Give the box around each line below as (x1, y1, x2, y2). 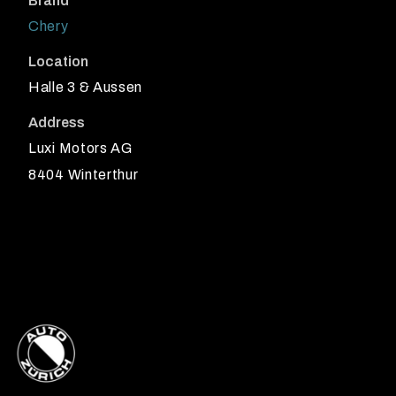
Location (28, 54, 88, 70)
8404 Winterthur (28, 167, 139, 183)
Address (28, 115, 85, 131)
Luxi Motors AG (28, 141, 133, 156)
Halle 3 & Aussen (28, 80, 143, 95)
